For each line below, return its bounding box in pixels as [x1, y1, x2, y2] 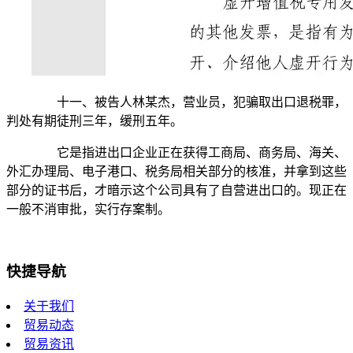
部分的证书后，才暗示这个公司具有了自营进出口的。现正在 [6, 184, 347, 198]
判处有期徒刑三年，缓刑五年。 [6, 114, 183, 128]
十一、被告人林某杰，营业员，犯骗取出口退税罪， [32, 95, 347, 110]
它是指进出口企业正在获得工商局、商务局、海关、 [32, 146, 347, 160]
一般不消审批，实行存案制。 [6, 203, 170, 217]
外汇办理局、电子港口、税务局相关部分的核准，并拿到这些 [6, 165, 347, 179]
